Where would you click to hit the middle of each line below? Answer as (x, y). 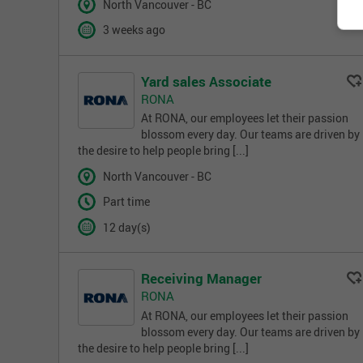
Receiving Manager (201, 279)
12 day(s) (126, 227)
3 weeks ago (134, 30)
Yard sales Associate (206, 81)
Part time (126, 202)
